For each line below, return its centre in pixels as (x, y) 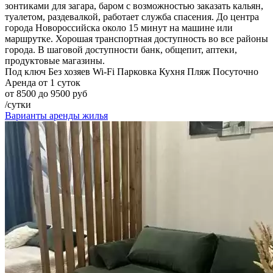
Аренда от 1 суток (43, 82)
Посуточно (236, 71)
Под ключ (25, 71)
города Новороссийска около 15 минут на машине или (119, 27)
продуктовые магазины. (55, 60)
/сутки (18, 104)
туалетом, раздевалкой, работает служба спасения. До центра (132, 16)
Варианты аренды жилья (56, 115)
